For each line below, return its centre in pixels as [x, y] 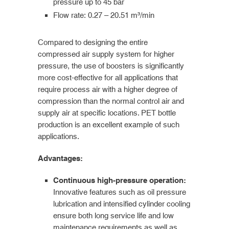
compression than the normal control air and [111, 101]
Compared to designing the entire [93, 42]
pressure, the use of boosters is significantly [111, 65]
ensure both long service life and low [113, 215]
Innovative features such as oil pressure [120, 192]
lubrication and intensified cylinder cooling [122, 203]
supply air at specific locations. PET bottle [107, 112]
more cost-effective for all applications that [108, 77]
